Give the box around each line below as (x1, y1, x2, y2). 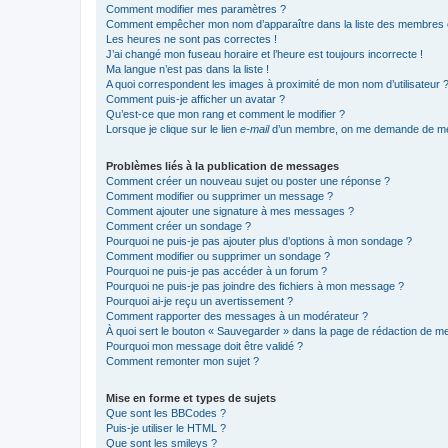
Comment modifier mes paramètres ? (106, 2, 286, 15)
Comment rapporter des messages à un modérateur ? (106, 309, 368, 322)
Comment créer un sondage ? (106, 219, 251, 232)
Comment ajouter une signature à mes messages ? (106, 204, 354, 217)
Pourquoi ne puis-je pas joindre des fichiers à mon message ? (106, 279, 404, 292)
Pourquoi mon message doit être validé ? (106, 339, 303, 352)
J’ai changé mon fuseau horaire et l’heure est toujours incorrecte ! (106, 47, 423, 60)
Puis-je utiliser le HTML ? (106, 421, 226, 434)
